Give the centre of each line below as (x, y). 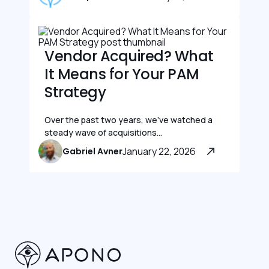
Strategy (75, 92)
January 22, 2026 (159, 151)
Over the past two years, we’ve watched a (128, 120)
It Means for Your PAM (122, 74)
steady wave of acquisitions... (103, 133)
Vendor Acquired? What (129, 56)
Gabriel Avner (92, 152)
